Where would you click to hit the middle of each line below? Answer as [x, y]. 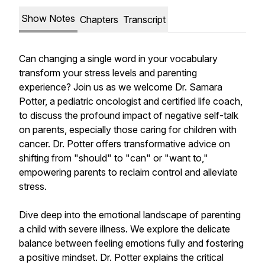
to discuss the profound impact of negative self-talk [129, 115]
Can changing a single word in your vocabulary [118, 59]
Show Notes [48, 18]
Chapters [99, 20]
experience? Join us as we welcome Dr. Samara [121, 87]
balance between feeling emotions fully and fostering [131, 243]
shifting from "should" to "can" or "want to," [114, 158]
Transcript [144, 20]
